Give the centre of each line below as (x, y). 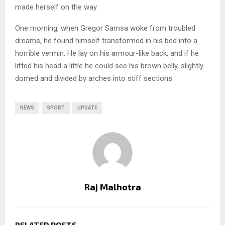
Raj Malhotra (113, 187)
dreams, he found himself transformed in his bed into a (106, 40)
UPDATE (87, 107)
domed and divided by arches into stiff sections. (94, 78)
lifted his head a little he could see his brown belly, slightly (109, 66)
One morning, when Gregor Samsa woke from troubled (105, 28)
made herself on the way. (57, 7)
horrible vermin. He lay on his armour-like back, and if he (107, 53)
